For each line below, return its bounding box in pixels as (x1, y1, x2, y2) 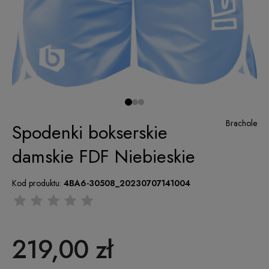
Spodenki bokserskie (12, 119, 168, 146)
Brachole (226, 117, 257, 130)
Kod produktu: (12, 177, 61, 190)
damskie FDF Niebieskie (12, 144, 195, 170)
